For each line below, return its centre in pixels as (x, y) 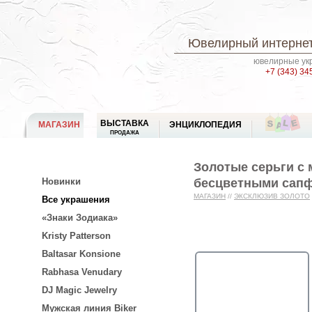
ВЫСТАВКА (125, 123)
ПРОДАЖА (125, 132)
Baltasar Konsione (81, 254)
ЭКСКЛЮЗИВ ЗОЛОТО (272, 196)
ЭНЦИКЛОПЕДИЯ (205, 125)
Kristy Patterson (76, 236)
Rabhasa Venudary (82, 272)
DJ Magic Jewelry (79, 290)
